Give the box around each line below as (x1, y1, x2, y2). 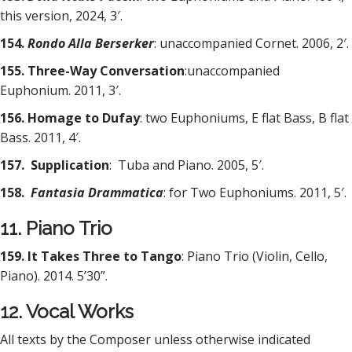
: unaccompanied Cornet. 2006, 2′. (154, 35, 349, 52)
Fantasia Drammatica (31, 184, 163, 201)
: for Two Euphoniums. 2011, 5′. (163, 184, 346, 201)
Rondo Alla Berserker (27, 35, 154, 52)
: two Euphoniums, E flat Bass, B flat (140, 109, 349, 126)
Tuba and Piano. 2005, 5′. (118, 156, 264, 174)
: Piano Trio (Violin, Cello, (181, 247, 328, 265)
